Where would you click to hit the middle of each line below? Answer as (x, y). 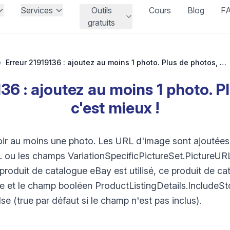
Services (37, 10)
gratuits (102, 23)
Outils (101, 10)
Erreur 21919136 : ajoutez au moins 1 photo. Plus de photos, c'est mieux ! (223, 62)
